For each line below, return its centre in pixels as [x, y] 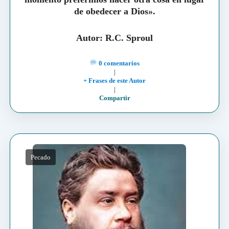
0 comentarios [118, 63]
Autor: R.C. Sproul [114, 38]
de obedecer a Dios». [114, 11]
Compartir [114, 98]
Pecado [40, 157]
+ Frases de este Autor [114, 80]
